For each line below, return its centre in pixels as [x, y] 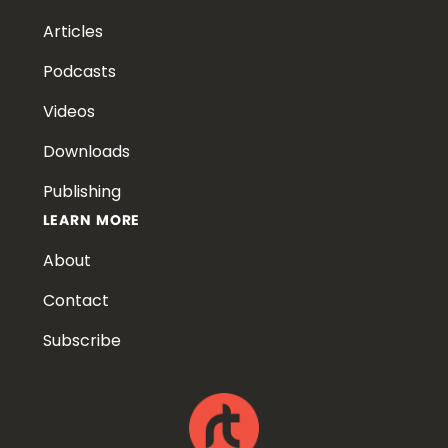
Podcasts [79, 71]
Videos [68, 111]
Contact [75, 300]
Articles [72, 31]
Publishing [81, 191]
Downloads [86, 151]
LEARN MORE [91, 220]
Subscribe [81, 340]
